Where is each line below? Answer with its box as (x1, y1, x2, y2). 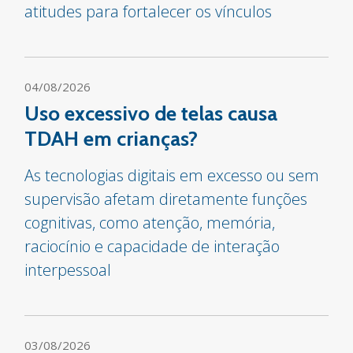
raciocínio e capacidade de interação (24, 236, 281, 257)
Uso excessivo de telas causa (24, 101, 278, 126)
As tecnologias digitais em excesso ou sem (24, 165, 320, 186)
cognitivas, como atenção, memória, (24, 212, 276, 233)
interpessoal (24, 259, 112, 281)
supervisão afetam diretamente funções (24, 188, 308, 210)
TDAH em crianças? (24, 126, 199, 151)
